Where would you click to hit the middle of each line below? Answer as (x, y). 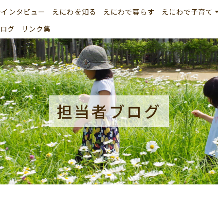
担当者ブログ (109, 111)
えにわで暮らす (129, 11)
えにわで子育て (187, 11)
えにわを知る (74, 11)
